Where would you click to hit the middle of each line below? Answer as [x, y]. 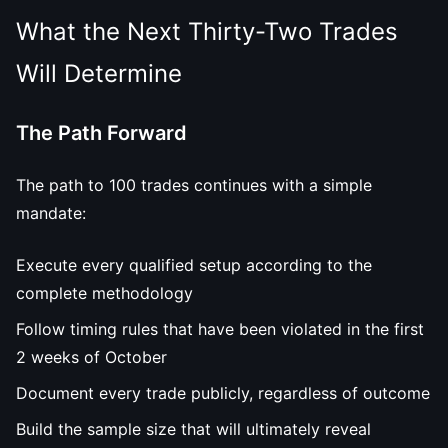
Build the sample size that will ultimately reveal [193, 429]
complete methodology [104, 293]
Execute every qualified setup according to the [194, 265]
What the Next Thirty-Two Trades [207, 31]
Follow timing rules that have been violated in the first [220, 329]
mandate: [51, 213]
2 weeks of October [91, 357]
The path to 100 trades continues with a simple [194, 185]
